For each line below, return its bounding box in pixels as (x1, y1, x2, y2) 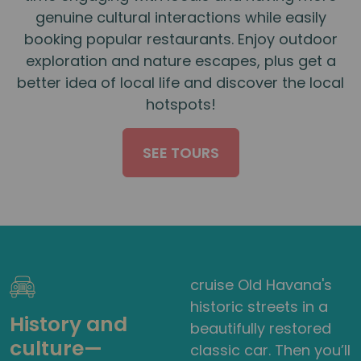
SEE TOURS (142, 142, 219, 163)
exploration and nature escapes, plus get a (25, 50, 336, 71)
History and (10, 309, 127, 338)
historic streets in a (190, 296, 328, 317)
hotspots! (145, 93, 216, 114)
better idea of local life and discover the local (17, 72, 344, 93)
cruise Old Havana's (190, 274, 332, 295)
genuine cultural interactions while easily (35, 6, 326, 27)
